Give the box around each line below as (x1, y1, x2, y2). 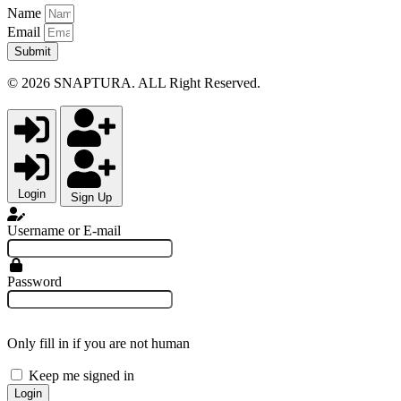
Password (7, 274, 62, 290)
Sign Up (71, 191, 112, 205)
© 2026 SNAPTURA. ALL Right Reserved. (7, 74, 260, 90)
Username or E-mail (7, 223, 121, 239)
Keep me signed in (29, 368, 134, 384)
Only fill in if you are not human (7, 336, 190, 352)
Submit (14, 44, 51, 58)
